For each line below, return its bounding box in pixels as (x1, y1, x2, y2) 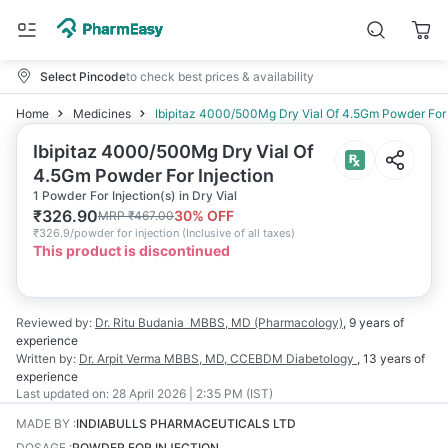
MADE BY (16, 416, 70, 431)
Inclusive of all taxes (186, 226, 291, 240)
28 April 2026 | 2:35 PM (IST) (112, 386, 273, 401)
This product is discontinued (33, 242, 230, 259)
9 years (349, 315, 390, 330)
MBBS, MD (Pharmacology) (190, 315, 343, 330)
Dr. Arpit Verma (79, 351, 161, 366)
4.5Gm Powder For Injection (33, 165, 274, 186)
